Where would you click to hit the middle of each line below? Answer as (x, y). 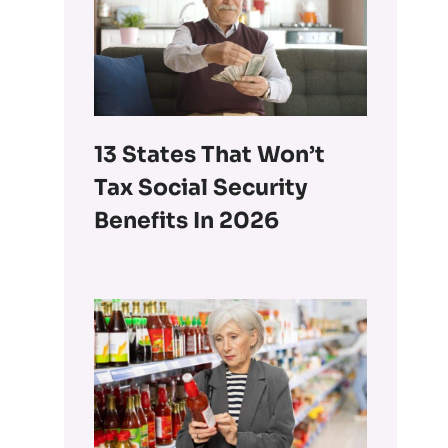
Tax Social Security (201, 187)
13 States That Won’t (210, 154)
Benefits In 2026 (187, 220)
